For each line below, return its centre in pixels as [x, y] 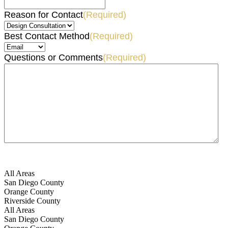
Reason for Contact [44, 15]
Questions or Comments [53, 58]
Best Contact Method [47, 36]
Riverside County [32, 201]
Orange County [29, 192]
